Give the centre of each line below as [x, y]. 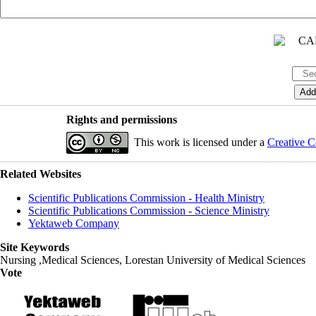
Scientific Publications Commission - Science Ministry [149, 210]
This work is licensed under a [200, 142]
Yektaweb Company [74, 223]
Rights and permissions [121, 119]
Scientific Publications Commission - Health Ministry [146, 197]
